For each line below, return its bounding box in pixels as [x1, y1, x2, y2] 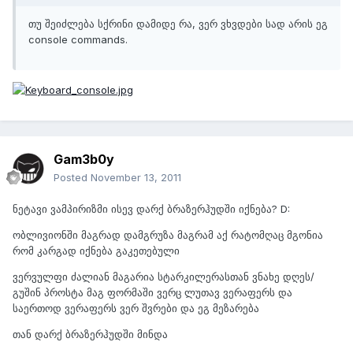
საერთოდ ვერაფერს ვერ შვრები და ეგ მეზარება [13, 302, 259, 315]
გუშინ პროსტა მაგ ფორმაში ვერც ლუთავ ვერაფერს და [13, 286, 292, 299]
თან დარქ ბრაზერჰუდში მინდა [13, 328, 168, 341]
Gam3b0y [54, 151, 114, 168]
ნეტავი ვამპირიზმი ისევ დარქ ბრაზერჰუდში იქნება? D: [13, 203, 290, 216]
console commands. [28, 33, 128, 46]
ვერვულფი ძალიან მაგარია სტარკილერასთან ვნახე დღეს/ [13, 270, 314, 284]
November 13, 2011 [91, 171, 181, 184]
